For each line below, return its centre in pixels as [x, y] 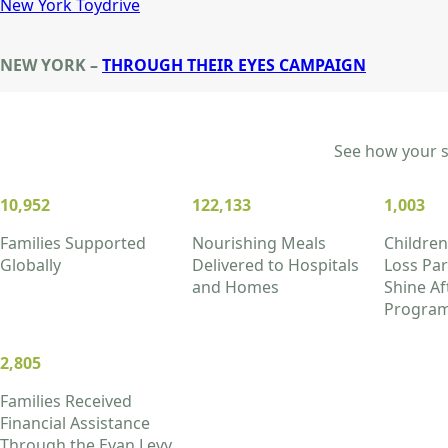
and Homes [235, 287]
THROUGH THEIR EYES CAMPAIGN [234, 65]
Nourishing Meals [259, 243]
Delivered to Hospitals [275, 265]
